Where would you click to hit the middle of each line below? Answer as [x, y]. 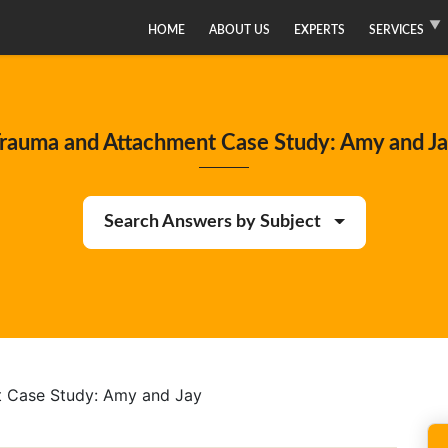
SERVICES [396, 29]
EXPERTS [319, 29]
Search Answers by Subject [212, 222]
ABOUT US [239, 29]
